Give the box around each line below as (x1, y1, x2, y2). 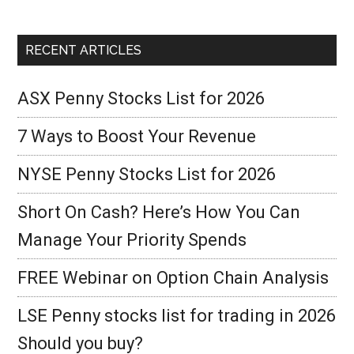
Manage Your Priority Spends (17, 230, 247, 250)
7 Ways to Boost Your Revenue (17, 126, 257, 146)
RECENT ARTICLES (25, 43, 142, 58)
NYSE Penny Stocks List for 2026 (17, 164, 277, 184)
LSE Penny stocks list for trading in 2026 (17, 306, 337, 326)
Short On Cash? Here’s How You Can (17, 202, 301, 222)
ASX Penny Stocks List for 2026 (17, 88, 265, 108)
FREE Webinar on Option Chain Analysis (17, 268, 330, 288)
